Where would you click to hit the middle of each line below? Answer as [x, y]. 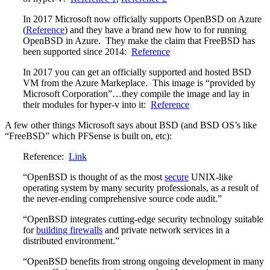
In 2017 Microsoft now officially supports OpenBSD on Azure [142, 19]
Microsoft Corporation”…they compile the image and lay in [136, 94]
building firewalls [69, 230]
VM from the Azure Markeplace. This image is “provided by [139, 83]
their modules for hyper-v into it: [87, 105]
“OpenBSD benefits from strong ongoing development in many [143, 262]
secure [177, 177]
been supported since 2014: [77, 52]
